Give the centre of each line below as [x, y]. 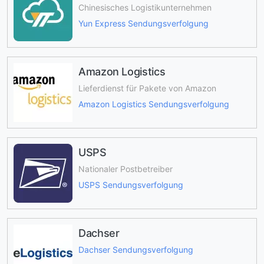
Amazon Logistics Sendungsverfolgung [154, 104]
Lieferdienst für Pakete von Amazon [147, 88]
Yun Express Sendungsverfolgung [143, 23]
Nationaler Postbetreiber [126, 169]
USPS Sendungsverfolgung [131, 184]
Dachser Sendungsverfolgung [136, 250]
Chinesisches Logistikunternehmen [145, 8]
